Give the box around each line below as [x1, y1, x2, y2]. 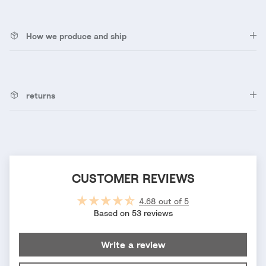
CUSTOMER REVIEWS [71, 170, 195, 186]
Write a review [100, 238, 166, 251]
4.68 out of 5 [139, 195, 189, 206]
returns [26, 90, 55, 100]
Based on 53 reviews [93, 207, 173, 218]
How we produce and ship [26, 30, 126, 41]
